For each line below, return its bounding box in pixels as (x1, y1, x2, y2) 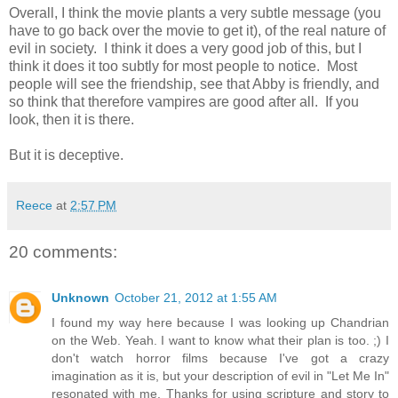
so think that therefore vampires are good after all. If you (9, 93, 359, 109)
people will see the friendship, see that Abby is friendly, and (9, 76, 379, 92)
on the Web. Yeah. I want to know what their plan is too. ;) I (52, 333, 389, 348)
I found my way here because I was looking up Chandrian (52, 315, 389, 330)
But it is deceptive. (9, 147, 123, 163)
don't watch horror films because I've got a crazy (52, 351, 389, 366)
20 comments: (9, 242, 117, 261)
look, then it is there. (9, 111, 134, 127)
